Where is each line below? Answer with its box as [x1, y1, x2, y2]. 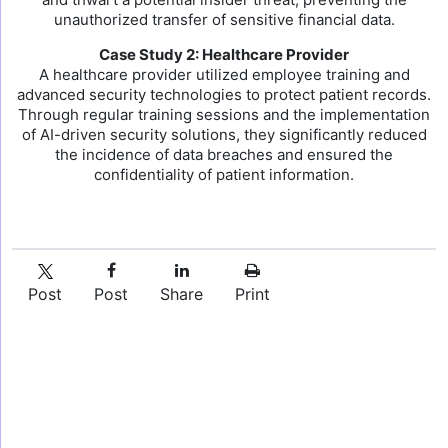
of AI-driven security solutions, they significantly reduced [21, 125, 427, 144]
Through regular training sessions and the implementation [18, 105, 430, 124]
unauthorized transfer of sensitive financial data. [53, 10, 395, 29]
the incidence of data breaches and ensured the [55, 145, 393, 164]
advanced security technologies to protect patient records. [17, 85, 431, 104]
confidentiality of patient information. [94, 165, 354, 184]
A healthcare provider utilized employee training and [38, 65, 410, 84]
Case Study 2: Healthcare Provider [99, 45, 349, 64]
